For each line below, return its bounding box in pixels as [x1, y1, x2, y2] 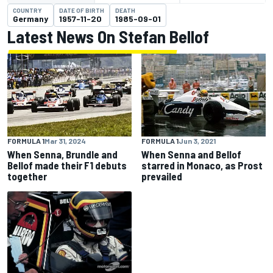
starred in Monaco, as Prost [141, 159, 263, 171]
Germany [13, 13, 48, 24]
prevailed [141, 170, 182, 182]
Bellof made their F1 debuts [7, 159, 127, 171]
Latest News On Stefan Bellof [7, 26, 209, 47]
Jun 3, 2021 [179, 136, 216, 145]
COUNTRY [13, 7, 42, 14]
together [7, 170, 47, 182]
